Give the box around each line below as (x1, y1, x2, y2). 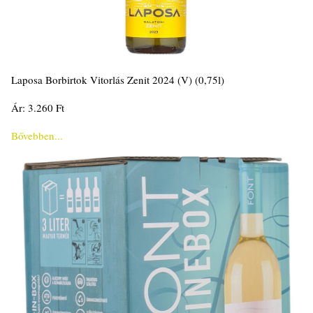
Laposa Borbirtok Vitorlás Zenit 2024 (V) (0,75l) (11, 72, 224, 87)
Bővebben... (11, 128, 63, 143)
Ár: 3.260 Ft (11, 100, 64, 115)
